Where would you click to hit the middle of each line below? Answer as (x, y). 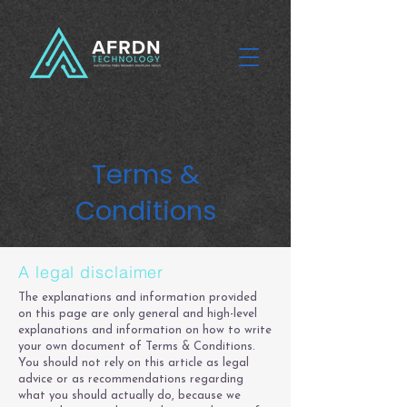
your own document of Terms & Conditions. (137, 347)
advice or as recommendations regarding (131, 379)
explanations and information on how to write (145, 330)
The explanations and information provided (138, 298)
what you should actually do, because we (129, 396)
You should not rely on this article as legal (134, 363)
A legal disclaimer (91, 272)
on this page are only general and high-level (138, 314)
